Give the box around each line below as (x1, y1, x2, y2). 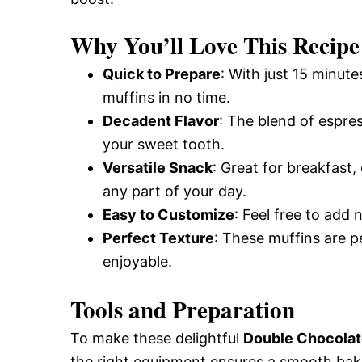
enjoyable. (103, 253, 172, 270)
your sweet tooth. (103, 136, 225, 153)
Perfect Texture (103, 229, 214, 246)
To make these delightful (70, 330, 243, 347)
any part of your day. (103, 183, 246, 200)
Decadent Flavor (103, 112, 219, 129)
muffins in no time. (103, 89, 230, 106)
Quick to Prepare (103, 65, 221, 82)
